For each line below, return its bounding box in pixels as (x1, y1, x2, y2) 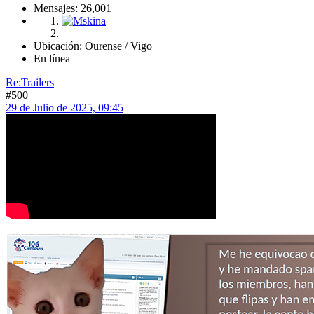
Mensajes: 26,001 (34, 1, 111, 14)
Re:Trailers (6, 76, 54, 88)
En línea (34, 52, 70, 64)
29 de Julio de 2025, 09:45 (6, 101, 123, 114)
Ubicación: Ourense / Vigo (34, 39, 152, 52)
